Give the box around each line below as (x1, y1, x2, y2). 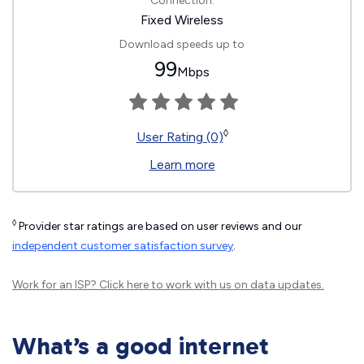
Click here (99, 278, 149, 292)
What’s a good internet (12, 331, 269, 361)
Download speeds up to (119, 37, 245, 51)
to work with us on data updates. (149, 278, 324, 292)
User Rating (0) (136, 129, 223, 145)
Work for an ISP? (12, 278, 99, 292)
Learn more (149, 157, 215, 172)
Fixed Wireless (141, 12, 223, 28)
